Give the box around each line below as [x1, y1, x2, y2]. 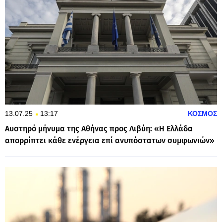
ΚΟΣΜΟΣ [188, 110, 217, 118]
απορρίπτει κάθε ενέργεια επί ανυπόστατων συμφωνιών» [5, 136, 215, 146]
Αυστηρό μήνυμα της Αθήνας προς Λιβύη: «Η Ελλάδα [5, 124, 193, 134]
